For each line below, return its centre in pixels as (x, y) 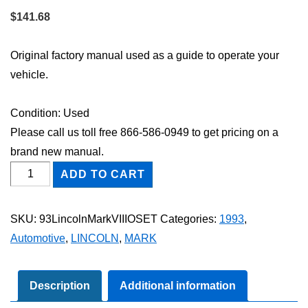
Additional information (178, 285)
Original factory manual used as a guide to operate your (145, 55)
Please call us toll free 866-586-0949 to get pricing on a (144, 132)
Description (60, 285)
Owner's (30, 247)
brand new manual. (57, 151)
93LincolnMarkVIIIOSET (98, 219)
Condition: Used (50, 113)
